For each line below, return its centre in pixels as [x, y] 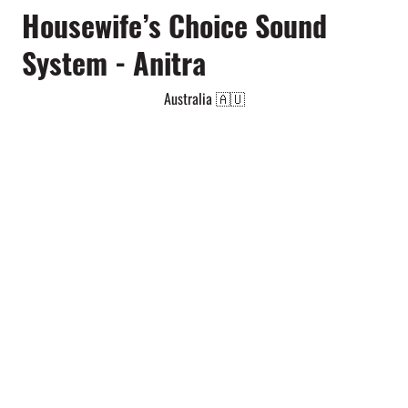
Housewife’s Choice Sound [174, 25]
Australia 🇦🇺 [205, 98]
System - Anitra [113, 62]
